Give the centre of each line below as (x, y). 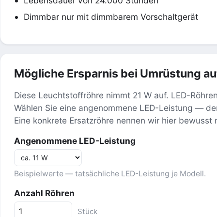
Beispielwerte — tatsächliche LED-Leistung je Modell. (110, 173)
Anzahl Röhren (44, 193)
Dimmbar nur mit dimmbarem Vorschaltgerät (111, 16)
